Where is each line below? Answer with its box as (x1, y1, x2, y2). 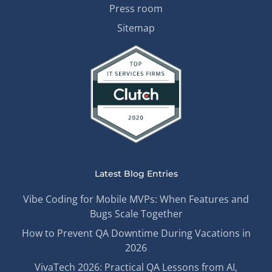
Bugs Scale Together (89, 206, 183, 220)
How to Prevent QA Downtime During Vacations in (21, 226, 251, 240)
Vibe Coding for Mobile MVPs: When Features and (23, 192, 249, 206)
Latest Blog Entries (94, 168, 178, 179)
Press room (109, 1, 163, 15)
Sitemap (117, 21, 155, 35)
